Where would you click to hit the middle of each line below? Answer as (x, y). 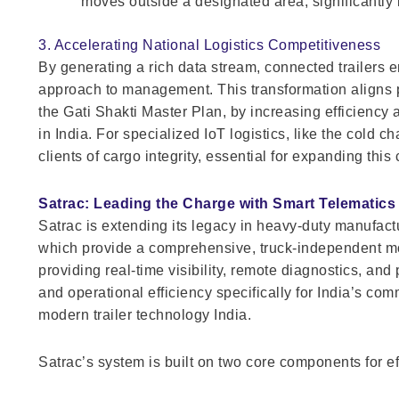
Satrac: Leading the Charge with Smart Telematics (217, 203)
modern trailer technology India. (145, 314)
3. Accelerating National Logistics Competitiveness (210, 45)
